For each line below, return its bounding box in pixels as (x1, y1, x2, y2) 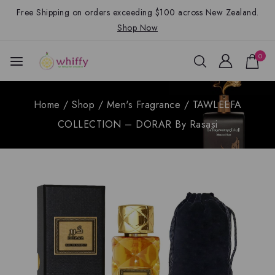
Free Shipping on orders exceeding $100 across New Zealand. (16, 6, 259, 18)
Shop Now (117, 21, 158, 34)
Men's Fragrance (106, 98, 180, 112)
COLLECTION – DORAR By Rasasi (57, 117, 218, 131)
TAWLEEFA (192, 98, 242, 112)
